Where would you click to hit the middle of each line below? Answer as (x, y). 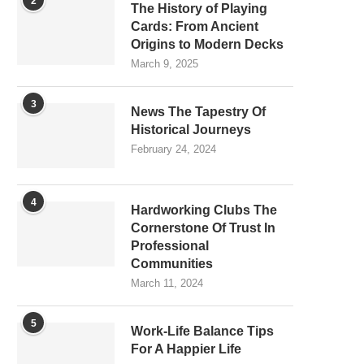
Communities (172, 263)
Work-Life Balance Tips (202, 331)
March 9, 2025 (165, 63)
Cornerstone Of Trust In (203, 227)
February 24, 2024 (173, 149)
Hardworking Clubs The (204, 210)
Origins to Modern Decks (207, 44)
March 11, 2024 (167, 283)
